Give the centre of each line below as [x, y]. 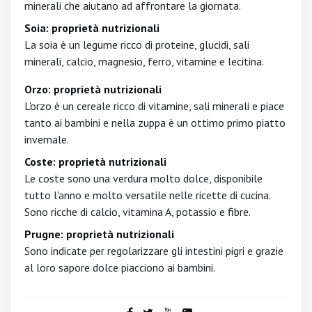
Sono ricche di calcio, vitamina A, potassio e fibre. [138, 212]
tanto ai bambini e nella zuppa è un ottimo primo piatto [155, 123]
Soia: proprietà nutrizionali [92, 28]
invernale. [47, 139]
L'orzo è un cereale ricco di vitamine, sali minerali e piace [154, 106]
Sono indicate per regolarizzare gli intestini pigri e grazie [154, 251]
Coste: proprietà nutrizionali [95, 162]
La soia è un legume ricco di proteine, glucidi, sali [137, 45]
